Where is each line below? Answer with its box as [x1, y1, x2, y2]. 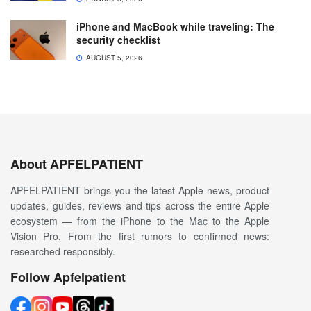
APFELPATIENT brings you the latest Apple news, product [10, 183, 269, 197]
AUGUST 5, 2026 [84, 52, 142, 62]
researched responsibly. [10, 244, 115, 258]
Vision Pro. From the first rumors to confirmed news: [10, 228, 269, 243]
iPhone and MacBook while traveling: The [76, 19, 274, 33]
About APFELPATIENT [10, 154, 143, 173]
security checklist [76, 32, 160, 47]
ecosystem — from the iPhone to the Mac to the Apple [10, 213, 269, 228]
